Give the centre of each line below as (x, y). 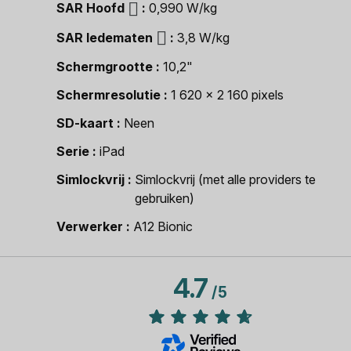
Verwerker (90, 227)
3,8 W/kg (203, 37)
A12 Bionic (163, 227)
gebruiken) (165, 199)
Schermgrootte (105, 67)
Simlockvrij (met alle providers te (225, 180)
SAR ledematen (105, 37)
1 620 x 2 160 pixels (227, 95)
